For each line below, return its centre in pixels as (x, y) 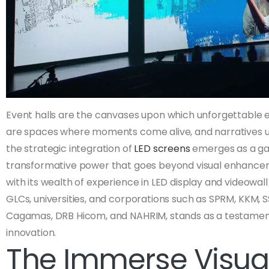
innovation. (31, 233)
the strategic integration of (70, 149)
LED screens (162, 149)
